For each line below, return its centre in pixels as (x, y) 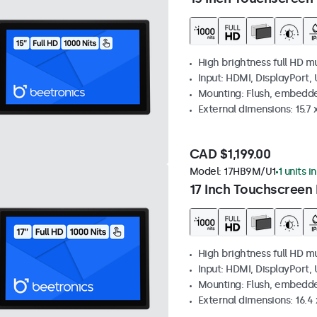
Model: (206, 172)
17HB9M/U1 (250, 172)
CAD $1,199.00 (230, 155)
